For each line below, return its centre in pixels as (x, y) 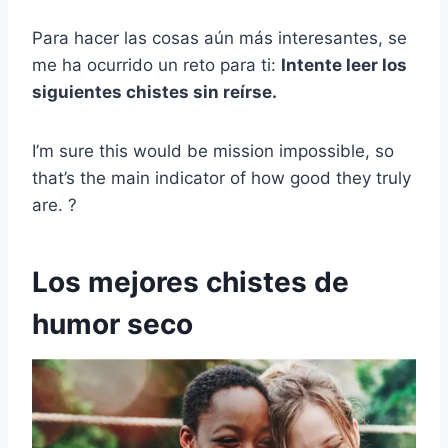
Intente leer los (344, 65)
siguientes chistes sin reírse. (154, 92)
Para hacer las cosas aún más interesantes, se (219, 38)
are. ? (54, 205)
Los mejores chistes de (190, 282)
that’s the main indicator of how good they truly (221, 178)
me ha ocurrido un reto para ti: (156, 65)
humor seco (112, 324)
